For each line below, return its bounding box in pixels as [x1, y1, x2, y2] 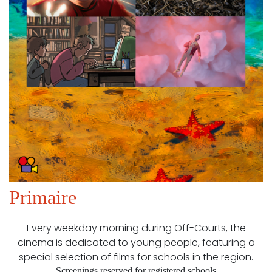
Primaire [9, 186, 76, 209]
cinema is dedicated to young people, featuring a [17, 236, 255, 250]
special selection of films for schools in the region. [19, 250, 253, 265]
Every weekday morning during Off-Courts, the [26, 221, 246, 236]
